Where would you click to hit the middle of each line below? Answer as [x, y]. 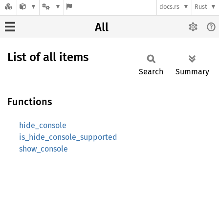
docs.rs [170, 7]
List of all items [48, 57]
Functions [30, 102]
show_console [44, 149]
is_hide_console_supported [68, 137]
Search [151, 72]
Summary [192, 72]
